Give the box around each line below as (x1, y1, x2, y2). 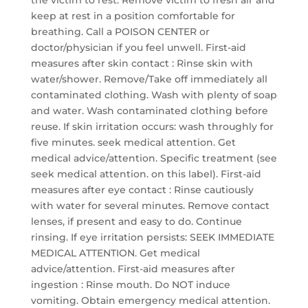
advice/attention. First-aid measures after (30, 263, 235, 275)
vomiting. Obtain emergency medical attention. (30, 294, 270, 307)
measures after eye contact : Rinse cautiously (30, 184, 254, 196)
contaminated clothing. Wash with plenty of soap (30, 89, 277, 101)
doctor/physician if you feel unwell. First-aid (30, 41, 246, 54)
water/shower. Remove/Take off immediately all (30, 73, 267, 85)
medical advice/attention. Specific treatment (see (30, 152, 277, 164)
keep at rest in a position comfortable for (30, 10, 235, 22)
